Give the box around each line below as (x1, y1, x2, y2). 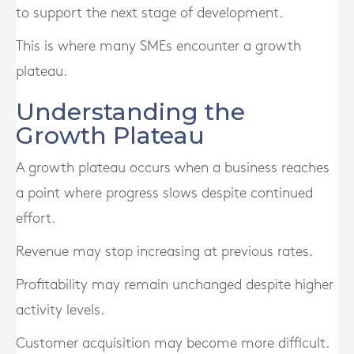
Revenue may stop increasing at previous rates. (16, 245, 313, 258)
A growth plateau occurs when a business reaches (16, 161, 330, 175)
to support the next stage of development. (16, 6, 283, 20)
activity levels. (16, 303, 104, 317)
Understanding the (16, 97, 245, 126)
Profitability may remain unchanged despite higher (16, 278, 333, 292)
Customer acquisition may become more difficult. (16, 337, 330, 350)
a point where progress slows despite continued (16, 186, 313, 200)
